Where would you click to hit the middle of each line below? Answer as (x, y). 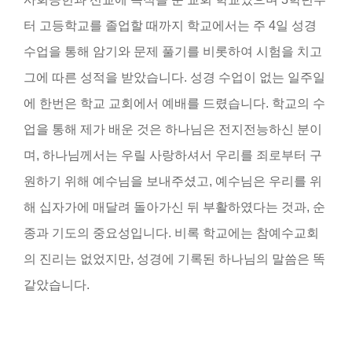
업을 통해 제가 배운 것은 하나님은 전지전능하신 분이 (173, 129)
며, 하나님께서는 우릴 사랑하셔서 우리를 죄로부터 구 (173, 155)
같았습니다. (57, 284)
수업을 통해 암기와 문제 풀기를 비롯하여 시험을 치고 (173, 51)
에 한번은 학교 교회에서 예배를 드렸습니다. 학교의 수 (174, 103)
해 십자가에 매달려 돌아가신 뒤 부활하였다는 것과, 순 (174, 207)
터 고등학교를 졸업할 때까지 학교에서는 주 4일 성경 (170, 25)
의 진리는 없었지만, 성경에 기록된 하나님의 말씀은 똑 (174, 258)
